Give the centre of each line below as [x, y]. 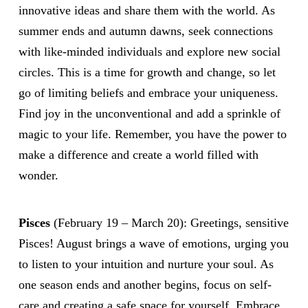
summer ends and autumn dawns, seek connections [145, 31]
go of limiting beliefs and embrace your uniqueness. [148, 93]
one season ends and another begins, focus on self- [145, 285]
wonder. [38, 176]
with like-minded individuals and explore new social [149, 52]
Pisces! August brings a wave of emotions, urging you [153, 244]
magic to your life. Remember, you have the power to [152, 134]
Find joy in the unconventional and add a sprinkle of [149, 114]
